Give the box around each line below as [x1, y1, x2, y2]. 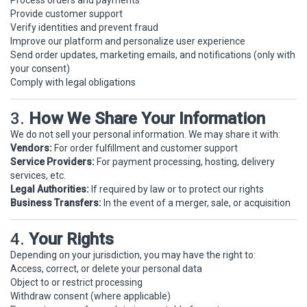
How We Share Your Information [29, 109, 265, 128]
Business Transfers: [10, 197, 101, 208]
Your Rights [29, 230, 114, 249]
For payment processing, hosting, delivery [95, 156, 275, 167]
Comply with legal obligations [10, 77, 136, 88]
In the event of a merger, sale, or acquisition [101, 197, 291, 208]
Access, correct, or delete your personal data [10, 263, 202, 274]
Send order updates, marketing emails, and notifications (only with [10, 49, 295, 60]
